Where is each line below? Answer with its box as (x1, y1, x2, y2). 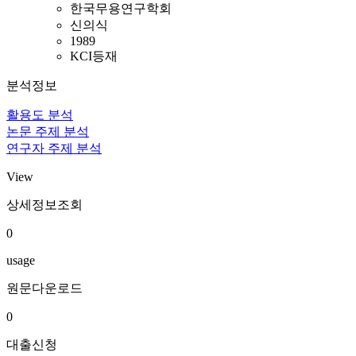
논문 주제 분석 (6, 125, 89, 138)
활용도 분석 (6, 108, 73, 122)
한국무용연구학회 (70, 2, 172, 15)
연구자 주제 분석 (6, 141, 102, 155)
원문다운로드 (6, 281, 83, 295)
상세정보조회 (6, 198, 83, 211)
